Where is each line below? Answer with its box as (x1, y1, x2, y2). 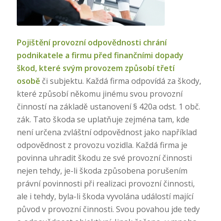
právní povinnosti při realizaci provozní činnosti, (16, 178, 195, 189)
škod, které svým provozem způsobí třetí (16, 62, 175, 74)
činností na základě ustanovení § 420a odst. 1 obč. (16, 101, 200, 112)
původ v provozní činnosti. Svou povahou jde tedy (16, 203, 200, 215)
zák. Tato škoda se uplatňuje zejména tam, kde (16, 113, 189, 125)
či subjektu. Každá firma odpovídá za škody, (39, 75, 201, 86)
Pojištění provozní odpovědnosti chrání (16, 37, 167, 48)
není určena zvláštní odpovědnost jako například (16, 126, 197, 138)
